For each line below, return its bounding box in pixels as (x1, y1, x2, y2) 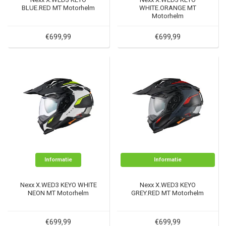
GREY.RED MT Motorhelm (131, 189, 204, 197)
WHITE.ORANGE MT (139, 4, 196, 12)
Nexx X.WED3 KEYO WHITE (20, 181, 97, 189)
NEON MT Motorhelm (28, 189, 89, 197)
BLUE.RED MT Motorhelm (22, 4, 95, 12)
